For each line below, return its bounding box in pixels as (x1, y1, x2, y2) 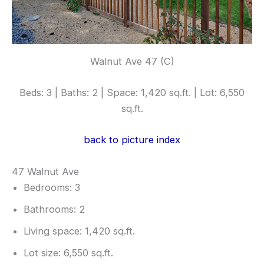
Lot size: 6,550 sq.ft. (24, 246, 113, 259)
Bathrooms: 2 (24, 203, 85, 215)
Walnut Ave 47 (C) (90, 55, 174, 67)
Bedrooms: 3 (24, 181, 80, 193)
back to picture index (84, 134, 180, 146)
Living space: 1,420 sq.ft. (24, 225, 135, 237)
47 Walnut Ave (12, 165, 79, 177)
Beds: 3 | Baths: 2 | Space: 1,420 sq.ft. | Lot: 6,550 (19, 87, 245, 99)
